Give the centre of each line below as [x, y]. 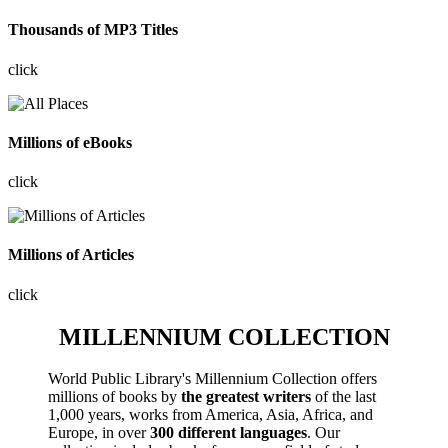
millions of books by [114, 397]
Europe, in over [99, 433]
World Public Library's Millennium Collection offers [212, 379]
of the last [343, 397]
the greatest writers [246, 397]
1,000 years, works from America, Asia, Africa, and [210, 415]
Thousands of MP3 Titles [93, 30]
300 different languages [228, 433]
